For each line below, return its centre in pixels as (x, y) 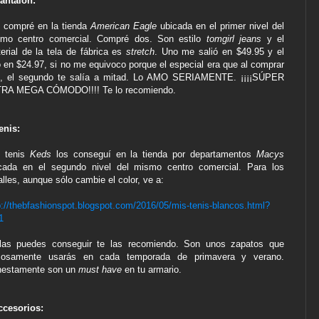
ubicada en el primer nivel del (220, 26)
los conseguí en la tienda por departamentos (154, 155)
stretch (140, 52)
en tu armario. (152, 270)
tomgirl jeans (234, 39)
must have (100, 270)
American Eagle (124, 26)
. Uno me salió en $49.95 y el (219, 52)
